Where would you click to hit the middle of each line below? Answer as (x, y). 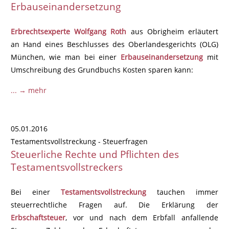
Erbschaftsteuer (38, 218)
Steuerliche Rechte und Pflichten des (95, 154)
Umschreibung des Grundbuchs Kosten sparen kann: (102, 70)
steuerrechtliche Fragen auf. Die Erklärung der (114, 205)
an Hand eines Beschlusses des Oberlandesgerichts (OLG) (114, 44)
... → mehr (29, 90)
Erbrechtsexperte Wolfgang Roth (69, 32)
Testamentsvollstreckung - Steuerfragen (79, 141)
